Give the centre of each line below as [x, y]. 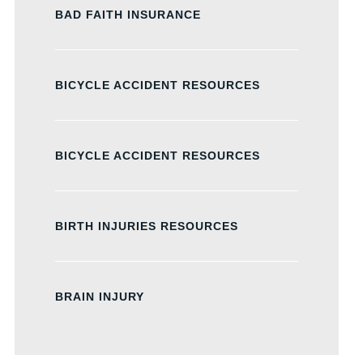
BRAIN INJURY [100, 297]
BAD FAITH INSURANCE [128, 15]
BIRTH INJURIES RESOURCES [147, 226]
